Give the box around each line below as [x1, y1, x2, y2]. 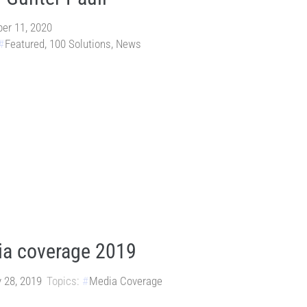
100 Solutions [49, 37, 112, 51]
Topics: [47, 274, 79, 288]
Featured [5, 37, 45, 51]
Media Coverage [89, 274, 163, 288]
